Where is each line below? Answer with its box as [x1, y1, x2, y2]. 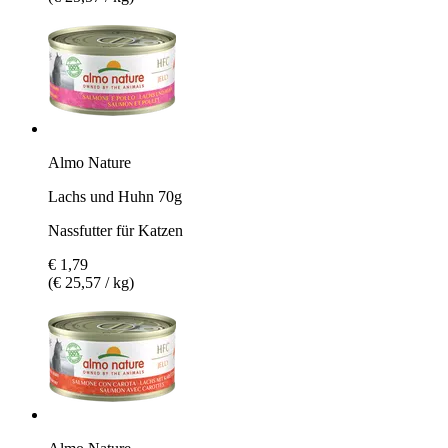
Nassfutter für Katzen [48, 221, 183, 239]
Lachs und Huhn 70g [48, 187, 182, 205]
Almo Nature [48, 153, 131, 171]
